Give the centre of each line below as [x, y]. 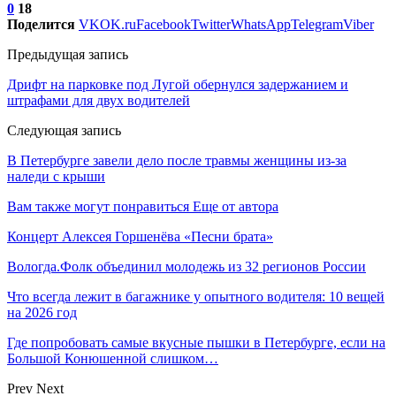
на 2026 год [42, 312]
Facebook [164, 24]
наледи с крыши [56, 176]
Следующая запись [64, 130]
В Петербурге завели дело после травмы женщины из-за [177, 160]
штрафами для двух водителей [99, 100]
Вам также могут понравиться [98, 206]
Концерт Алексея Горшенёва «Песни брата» [140, 236]
